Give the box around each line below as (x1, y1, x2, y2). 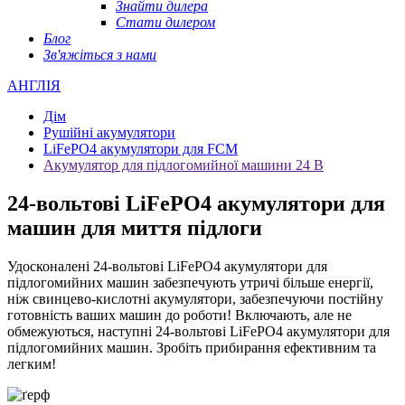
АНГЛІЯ (7, 78, 61, 93)
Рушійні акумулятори (43, 125, 175, 140)
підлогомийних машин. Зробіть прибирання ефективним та (7, 339, 376, 355)
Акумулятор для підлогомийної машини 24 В (43, 157, 324, 173)
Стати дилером (116, 14, 215, 30)
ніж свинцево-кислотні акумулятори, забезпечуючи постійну (7, 290, 383, 306)
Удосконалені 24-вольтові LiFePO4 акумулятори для (7, 258, 327, 274)
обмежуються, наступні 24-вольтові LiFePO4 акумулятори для (7, 323, 390, 339)
